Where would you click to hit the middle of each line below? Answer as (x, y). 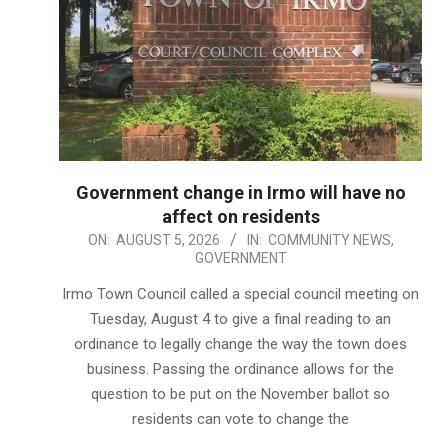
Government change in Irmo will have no (240, 192)
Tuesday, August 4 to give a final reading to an (240, 318)
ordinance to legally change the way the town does (240, 343)
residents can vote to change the (240, 418)
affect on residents (240, 216)
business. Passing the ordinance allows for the (240, 368)
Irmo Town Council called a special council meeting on (240, 293)
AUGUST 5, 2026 (167, 239)
